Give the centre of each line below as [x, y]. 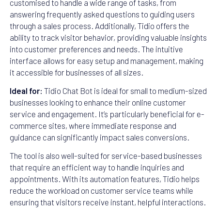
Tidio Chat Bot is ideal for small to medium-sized [125, 91]
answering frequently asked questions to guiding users [102, 14]
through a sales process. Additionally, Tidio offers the [100, 25]
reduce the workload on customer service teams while [101, 191]
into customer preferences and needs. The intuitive [96, 49]
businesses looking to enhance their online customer [98, 102]
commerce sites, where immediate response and [93, 126]
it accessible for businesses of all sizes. [77, 72]
